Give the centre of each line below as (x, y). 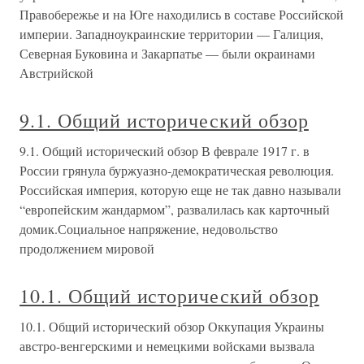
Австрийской (56, 73)
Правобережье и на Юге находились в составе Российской (182, 14)
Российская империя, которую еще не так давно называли (180, 190)
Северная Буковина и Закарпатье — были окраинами (167, 53)
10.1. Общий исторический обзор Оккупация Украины (172, 326)
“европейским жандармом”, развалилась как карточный (175, 209)
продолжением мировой (87, 248)
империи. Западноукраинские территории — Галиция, (171, 34)
